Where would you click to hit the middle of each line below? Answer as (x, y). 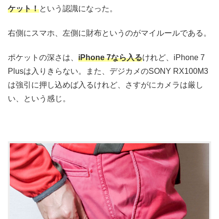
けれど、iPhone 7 (174, 58)
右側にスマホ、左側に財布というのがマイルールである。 (109, 33)
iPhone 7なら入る (110, 58)
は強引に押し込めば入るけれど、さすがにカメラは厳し (106, 85)
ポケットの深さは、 (43, 58)
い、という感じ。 (39, 99)
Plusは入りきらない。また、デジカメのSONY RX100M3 (108, 71)
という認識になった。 (78, 8)
